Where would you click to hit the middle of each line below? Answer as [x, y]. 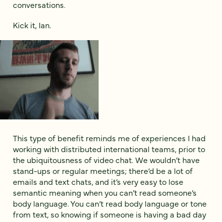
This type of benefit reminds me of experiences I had [109, 138]
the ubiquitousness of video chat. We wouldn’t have [106, 160]
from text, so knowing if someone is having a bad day [110, 214]
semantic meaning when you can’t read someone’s [105, 193]
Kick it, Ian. [32, 25]
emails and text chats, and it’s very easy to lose [98, 182]
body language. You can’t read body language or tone [110, 203]
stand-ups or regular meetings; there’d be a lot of [103, 171]
